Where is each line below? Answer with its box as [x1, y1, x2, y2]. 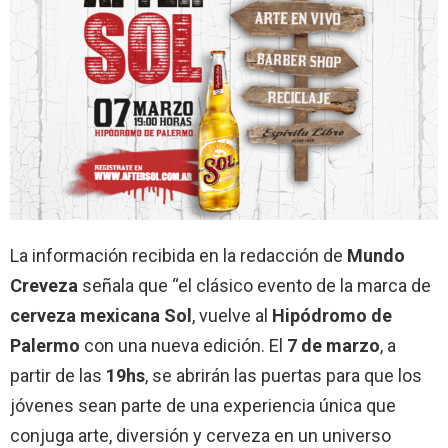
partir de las [10, 365, 106, 387]
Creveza [10, 275, 78, 297]
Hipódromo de [272, 305, 392, 327]
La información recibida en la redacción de [10, 245, 347, 267]
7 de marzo [287, 335, 380, 357]
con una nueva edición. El [80, 335, 287, 357]
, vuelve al [192, 305, 272, 327]
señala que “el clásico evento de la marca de [78, 275, 431, 297]
